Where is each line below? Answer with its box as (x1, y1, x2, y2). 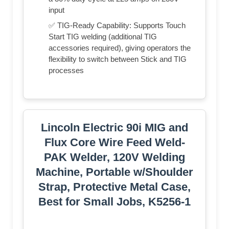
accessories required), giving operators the (49, 43, 191, 53)
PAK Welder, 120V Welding (44, 151, 185, 164)
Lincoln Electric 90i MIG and (41, 121, 188, 134)
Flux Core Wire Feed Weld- (44, 136, 185, 149)
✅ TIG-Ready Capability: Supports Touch (49, 21, 186, 30)
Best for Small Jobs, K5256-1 (38, 195, 191, 209)
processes (49, 66, 84, 75)
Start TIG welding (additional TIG (49, 32, 157, 41)
